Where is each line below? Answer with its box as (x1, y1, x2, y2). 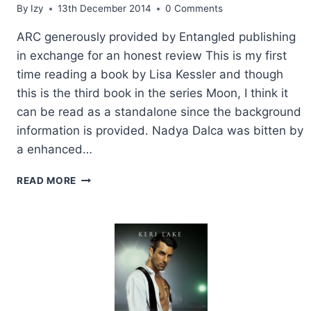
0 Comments (165, 3, 224, 15)
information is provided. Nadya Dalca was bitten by (17, 124, 303, 138)
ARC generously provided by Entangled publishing (17, 30, 296, 44)
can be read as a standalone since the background (17, 105, 301, 119)
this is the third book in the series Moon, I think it (17, 86, 288, 101)
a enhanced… (17, 142, 92, 157)
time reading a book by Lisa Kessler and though (17, 67, 283, 82)
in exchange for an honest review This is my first (17, 49, 287, 63)
